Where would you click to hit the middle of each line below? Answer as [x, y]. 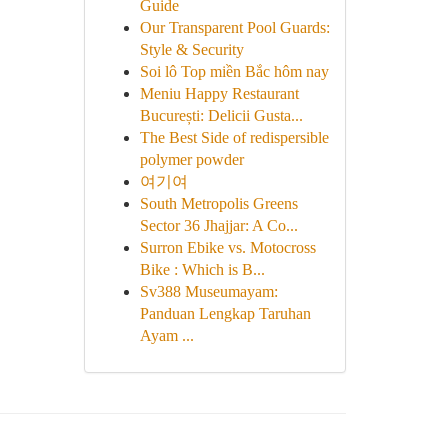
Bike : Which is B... [202, 269]
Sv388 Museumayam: [208, 291]
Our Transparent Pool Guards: [234, 27]
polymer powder [191, 159]
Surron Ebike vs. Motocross [227, 247]
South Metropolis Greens [218, 203]
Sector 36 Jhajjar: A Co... [218, 225]
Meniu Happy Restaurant [219, 93]
